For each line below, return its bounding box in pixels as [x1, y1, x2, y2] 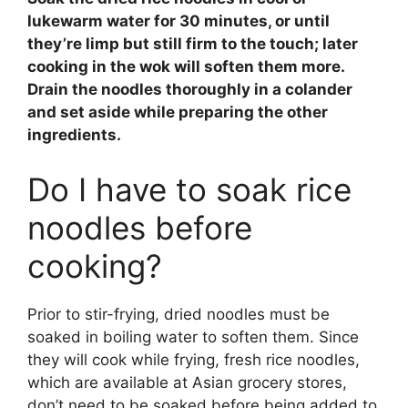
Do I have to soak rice [27, 169, 352, 209]
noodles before [27, 208, 252, 247]
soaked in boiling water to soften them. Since [27, 327, 359, 346]
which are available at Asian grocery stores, [27, 372, 347, 392]
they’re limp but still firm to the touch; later [27, 35, 358, 54]
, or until [268, 12, 330, 31]
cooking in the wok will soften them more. [27, 57, 344, 76]
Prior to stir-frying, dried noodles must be [27, 304, 330, 323]
